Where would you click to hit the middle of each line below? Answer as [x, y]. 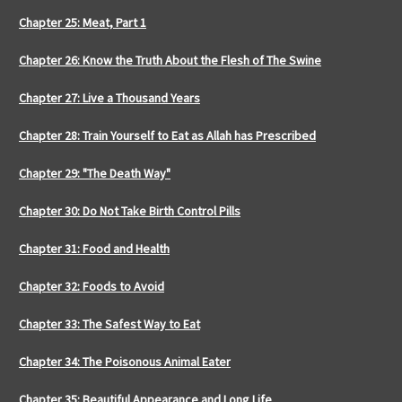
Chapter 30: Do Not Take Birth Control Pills [130, 211]
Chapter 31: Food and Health [94, 249]
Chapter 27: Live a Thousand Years [109, 98]
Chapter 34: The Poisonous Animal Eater [125, 362]
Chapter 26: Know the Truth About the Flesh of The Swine [170, 61]
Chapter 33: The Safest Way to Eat [109, 324]
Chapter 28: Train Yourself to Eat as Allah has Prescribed [167, 136]
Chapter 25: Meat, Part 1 [83, 23]
